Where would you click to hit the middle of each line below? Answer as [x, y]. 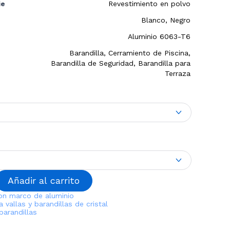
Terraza [178, 73]
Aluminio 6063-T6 [159, 36]
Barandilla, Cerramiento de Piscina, [130, 53]
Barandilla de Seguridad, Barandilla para [121, 63]
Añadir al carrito [44, 180]
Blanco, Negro [166, 20]
